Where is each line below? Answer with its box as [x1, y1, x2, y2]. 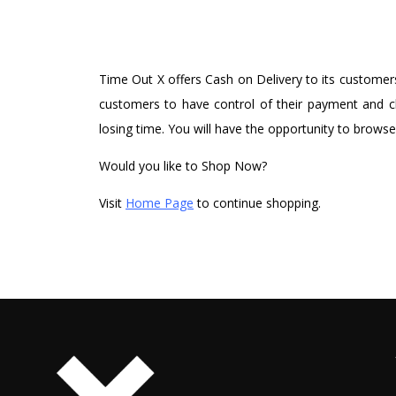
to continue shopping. [194, 194, 321, 212]
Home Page [126, 194, 194, 212]
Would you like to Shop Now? [99, 157, 267, 175]
